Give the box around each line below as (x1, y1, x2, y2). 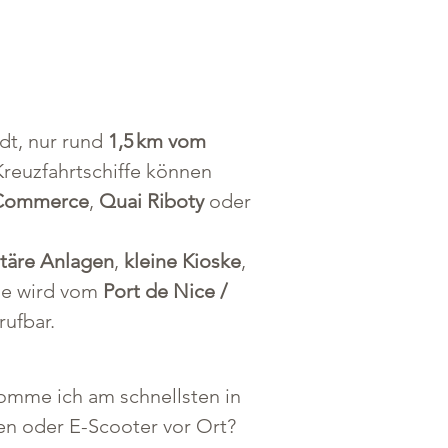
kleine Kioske (124, 249, 241, 273)
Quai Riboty (99, 189, 204, 213)
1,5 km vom (108, 129, 211, 153)
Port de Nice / (103, 279, 232, 303)
